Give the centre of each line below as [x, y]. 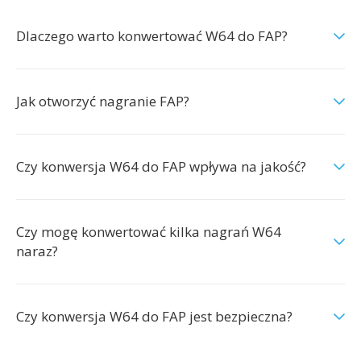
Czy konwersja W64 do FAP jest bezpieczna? [154, 316]
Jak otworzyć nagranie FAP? [103, 101]
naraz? [37, 251]
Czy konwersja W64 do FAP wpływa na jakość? [161, 166]
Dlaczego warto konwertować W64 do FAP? [152, 36]
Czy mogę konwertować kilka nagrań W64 [149, 232]
